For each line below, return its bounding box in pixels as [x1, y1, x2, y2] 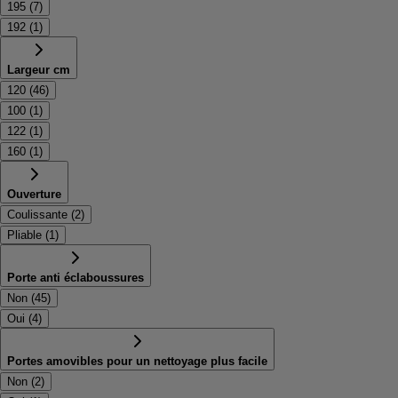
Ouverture [7, 187, 61, 201]
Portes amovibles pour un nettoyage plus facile [7, 354, 267, 368]
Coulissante [7, 207, 68, 221]
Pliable [7, 227, 42, 242]
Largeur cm [7, 62, 70, 76]
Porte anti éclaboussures [7, 270, 144, 284]
